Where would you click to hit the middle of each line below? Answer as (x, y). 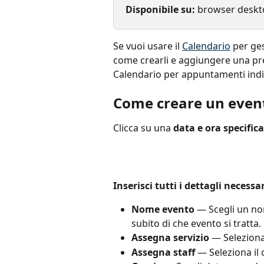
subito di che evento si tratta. (196, 224)
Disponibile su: (161, 10)
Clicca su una (143, 128)
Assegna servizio (170, 238)
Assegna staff (163, 252)
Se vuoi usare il (148, 46)
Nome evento (163, 209)
